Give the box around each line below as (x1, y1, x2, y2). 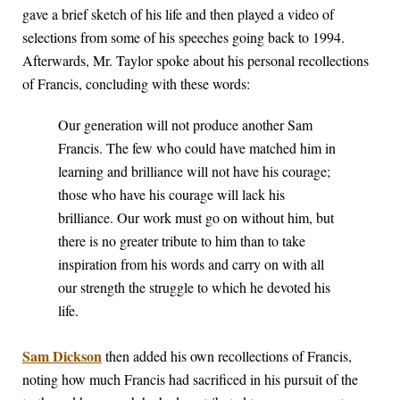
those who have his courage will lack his (58, 185, 285, 204)
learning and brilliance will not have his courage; (58, 162, 330, 181)
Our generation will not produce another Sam (58, 115, 312, 135)
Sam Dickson (22, 346, 102, 367)
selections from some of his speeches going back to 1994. (22, 28, 345, 47)
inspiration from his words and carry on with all (58, 254, 324, 274)
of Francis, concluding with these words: (22, 74, 250, 94)
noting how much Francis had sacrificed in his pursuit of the (22, 370, 358, 389)
